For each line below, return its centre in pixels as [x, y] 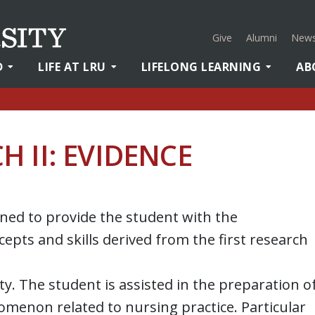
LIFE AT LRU [72, 67]
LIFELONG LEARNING [201, 67]
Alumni [262, 38]
